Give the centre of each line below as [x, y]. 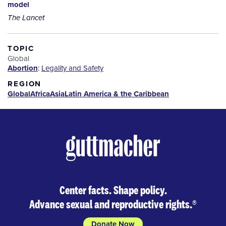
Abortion [23, 68]
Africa [40, 94]
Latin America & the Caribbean [117, 94]
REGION [25, 84]
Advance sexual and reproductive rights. [111, 204]
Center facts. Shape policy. [113, 190]
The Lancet [26, 18]
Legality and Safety [72, 68]
